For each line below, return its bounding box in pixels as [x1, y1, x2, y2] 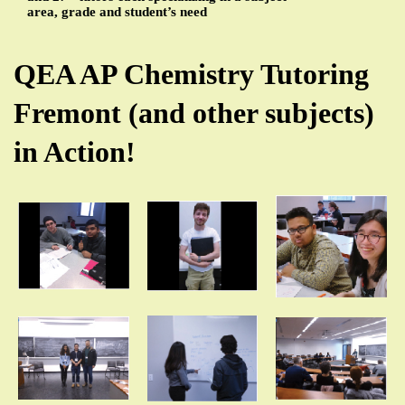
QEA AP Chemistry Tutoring [14, 57, 369, 90]
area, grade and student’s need [27, 4, 207, 19]
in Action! [14, 135, 136, 168]
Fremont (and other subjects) [14, 96, 374, 129]
